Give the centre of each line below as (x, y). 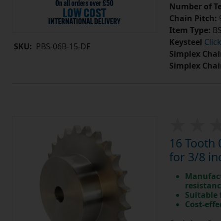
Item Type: (190, 30)
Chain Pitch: (193, 18)
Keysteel (185, 42)
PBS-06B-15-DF (63, 47)
